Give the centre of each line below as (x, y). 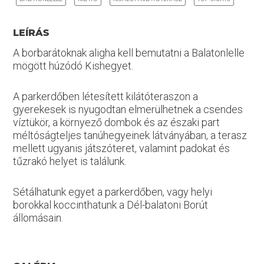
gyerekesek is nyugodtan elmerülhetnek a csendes (128, 109)
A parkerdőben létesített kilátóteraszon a (105, 96)
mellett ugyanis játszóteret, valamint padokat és (121, 148)
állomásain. (38, 218)
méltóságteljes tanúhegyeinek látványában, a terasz (130, 135)
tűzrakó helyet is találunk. (69, 161)
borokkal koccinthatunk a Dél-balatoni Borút (110, 205)
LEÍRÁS (31, 33)
